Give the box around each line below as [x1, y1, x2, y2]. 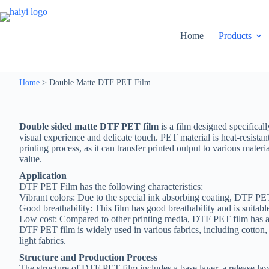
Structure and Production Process [19, 252, 157, 262]
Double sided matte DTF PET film [19, 121, 159, 131]
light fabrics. [19, 235, 66, 246]
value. [19, 154, 42, 164]
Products [219, 31, 252, 41]
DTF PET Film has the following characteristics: [19, 181, 203, 192]
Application [19, 171, 67, 181]
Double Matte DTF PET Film [49, 78, 151, 87]
